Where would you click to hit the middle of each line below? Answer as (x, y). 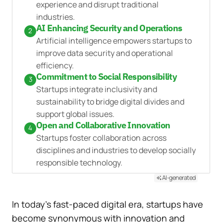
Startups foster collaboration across (101, 138)
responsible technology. (79, 162)
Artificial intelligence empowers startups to (114, 40)
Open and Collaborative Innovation (103, 125)
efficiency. (55, 65)
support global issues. (75, 114)
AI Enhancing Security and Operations (109, 28)
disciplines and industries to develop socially (116, 150)
